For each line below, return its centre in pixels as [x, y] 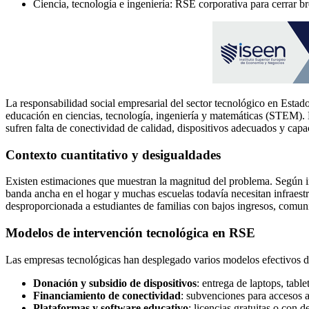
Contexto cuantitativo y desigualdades [113, 154]
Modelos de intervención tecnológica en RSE [130, 232]
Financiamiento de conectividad [107, 295]
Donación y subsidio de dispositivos [115, 283]
